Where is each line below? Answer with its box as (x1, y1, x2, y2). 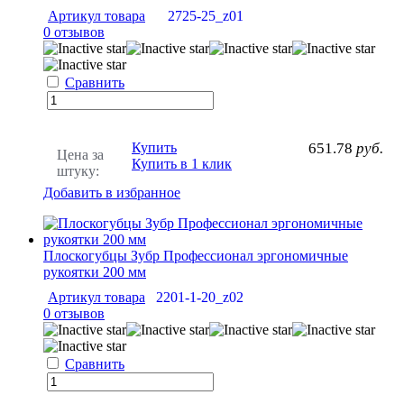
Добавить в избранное (43, 185, 180, 201)
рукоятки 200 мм (43, 264, 146, 280)
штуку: (57, 163, 99, 179)
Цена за (57, 147, 104, 163)
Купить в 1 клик (132, 156, 232, 172)
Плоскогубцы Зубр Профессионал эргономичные (43, 248, 348, 264)
